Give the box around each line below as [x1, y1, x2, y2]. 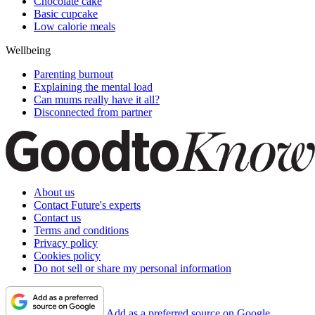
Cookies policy [34, 250, 101, 262]
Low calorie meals [34, 20, 115, 33]
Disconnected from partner [34, 106, 152, 119]
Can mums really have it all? [34, 94, 160, 106]
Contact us [34, 212, 81, 224]
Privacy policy [34, 237, 98, 250]
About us [34, 186, 75, 199]
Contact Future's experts [34, 199, 141, 212]
